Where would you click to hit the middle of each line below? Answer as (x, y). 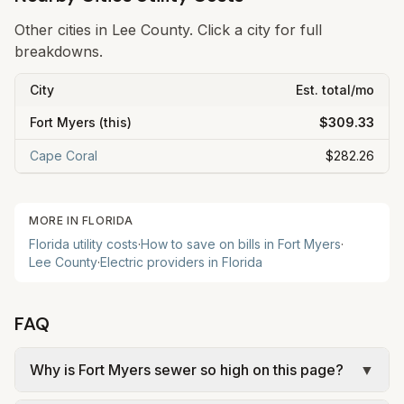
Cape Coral (64, 156)
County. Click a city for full (229, 30)
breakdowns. (59, 51)
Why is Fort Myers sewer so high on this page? (187, 370)
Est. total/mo (335, 90)
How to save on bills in (209, 244)
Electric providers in (161, 262)
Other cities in (63, 30)
